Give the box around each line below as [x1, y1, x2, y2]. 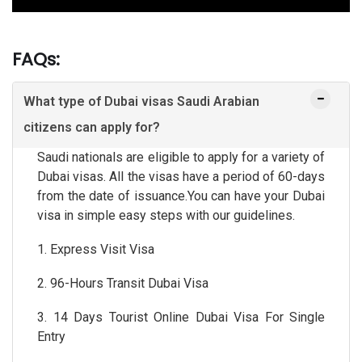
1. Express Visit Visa [37, 241, 154, 257]
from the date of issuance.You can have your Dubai [37, 187, 325, 204]
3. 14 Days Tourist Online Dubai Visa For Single [37, 309, 325, 325]
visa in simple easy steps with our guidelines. [37, 207, 295, 223]
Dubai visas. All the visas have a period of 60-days [37, 168, 325, 184]
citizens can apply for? [23, 119, 160, 135]
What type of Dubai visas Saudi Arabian [23, 93, 259, 109]
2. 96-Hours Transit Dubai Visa [37, 275, 208, 291]
